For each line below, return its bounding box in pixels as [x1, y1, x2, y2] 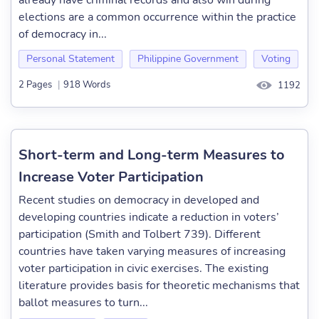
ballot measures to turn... [19, 295, 148, 310]
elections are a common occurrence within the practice [19, 9, 296, 25]
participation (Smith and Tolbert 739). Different [19, 226, 261, 242]
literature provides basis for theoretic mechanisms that [19, 278, 300, 293]
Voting [261, 52, 291, 66]
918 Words [63, 78, 110, 92]
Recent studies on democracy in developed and [19, 192, 259, 208]
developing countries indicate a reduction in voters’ [19, 209, 279, 225]
